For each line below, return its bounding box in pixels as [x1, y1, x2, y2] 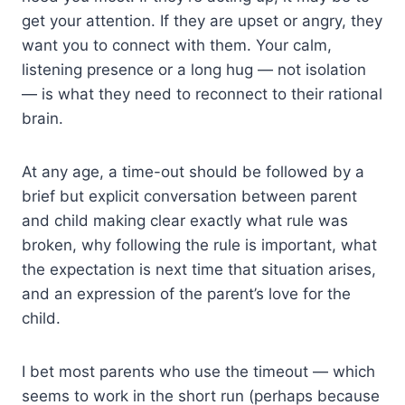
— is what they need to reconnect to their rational [22, 84, 382, 103]
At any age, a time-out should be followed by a [22, 162, 364, 181]
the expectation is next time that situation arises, [22, 259, 376, 278]
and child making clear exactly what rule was [22, 211, 348, 230]
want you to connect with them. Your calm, [22, 35, 332, 54]
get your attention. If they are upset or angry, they [22, 11, 382, 30]
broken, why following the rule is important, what [22, 235, 377, 254]
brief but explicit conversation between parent [22, 186, 357, 205]
